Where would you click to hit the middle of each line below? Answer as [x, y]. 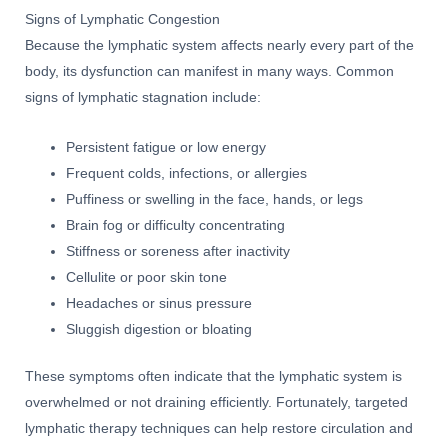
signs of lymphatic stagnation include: [143, 98]
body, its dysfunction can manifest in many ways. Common [209, 72]
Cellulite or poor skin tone [147, 278]
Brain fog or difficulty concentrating [176, 226]
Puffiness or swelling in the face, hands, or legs [215, 200]
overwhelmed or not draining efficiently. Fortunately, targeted [216, 402]
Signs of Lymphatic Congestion [122, 20]
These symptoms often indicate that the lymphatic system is [213, 376]
